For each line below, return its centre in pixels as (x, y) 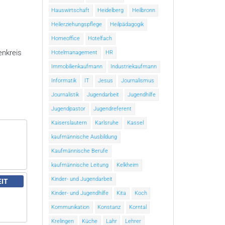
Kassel (135, 123)
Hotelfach (100, 39)
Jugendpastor (69, 109)
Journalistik (65, 95)
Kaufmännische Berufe (80, 151)
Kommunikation (71, 207)
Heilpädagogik (127, 25)
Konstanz (109, 207)
